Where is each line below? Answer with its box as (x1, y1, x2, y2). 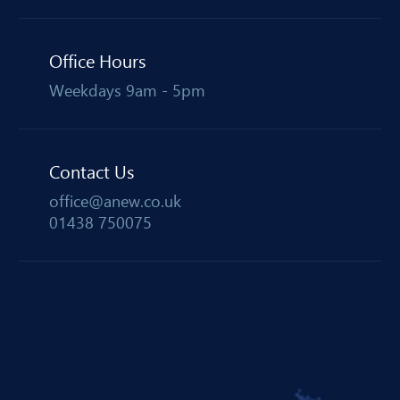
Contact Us (49, 162, 134, 183)
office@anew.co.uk (49, 192, 181, 211)
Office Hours (49, 51, 146, 72)
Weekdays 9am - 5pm (49, 81, 205, 100)
